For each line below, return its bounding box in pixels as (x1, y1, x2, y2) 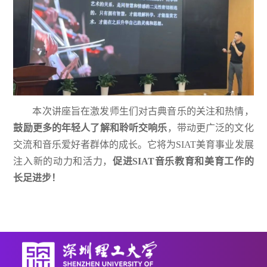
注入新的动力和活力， (13, 156, 113, 166)
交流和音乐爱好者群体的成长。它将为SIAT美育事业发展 (13, 139, 254, 150)
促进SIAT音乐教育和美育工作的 (112, 156, 254, 166)
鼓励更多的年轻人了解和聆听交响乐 (13, 122, 167, 133)
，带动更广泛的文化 (167, 122, 254, 133)
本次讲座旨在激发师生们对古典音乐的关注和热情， (32, 105, 254, 116)
